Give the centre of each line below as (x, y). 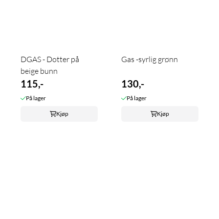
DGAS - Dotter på (50, 59)
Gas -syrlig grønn (157, 59)
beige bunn (39, 71)
